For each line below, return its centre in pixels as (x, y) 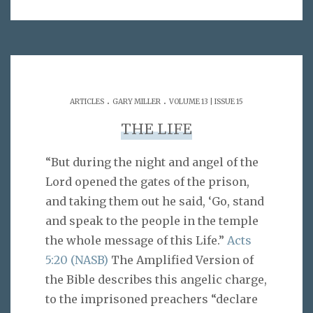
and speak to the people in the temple (152, 221)
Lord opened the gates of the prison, (147, 182)
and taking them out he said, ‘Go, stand (155, 202)
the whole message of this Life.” (136, 241)
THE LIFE (156, 129)
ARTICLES (87, 101)
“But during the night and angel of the (152, 162)
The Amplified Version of (181, 260)
